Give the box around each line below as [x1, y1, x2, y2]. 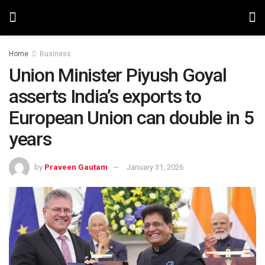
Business [40, 50, 71, 58]
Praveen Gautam [44, 162, 108, 172]
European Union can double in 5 [9, 106, 254, 129]
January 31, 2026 [127, 162, 183, 172]
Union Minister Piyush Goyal [9, 64, 227, 86]
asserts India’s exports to [9, 85, 201, 108]
